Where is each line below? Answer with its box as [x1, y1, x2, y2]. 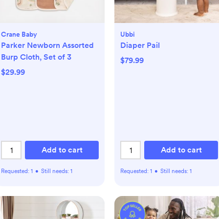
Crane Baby [1, 30, 37, 38]
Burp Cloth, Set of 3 [1, 52, 71, 62]
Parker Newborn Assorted [1, 41, 94, 50]
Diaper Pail [120, 41, 160, 50]
